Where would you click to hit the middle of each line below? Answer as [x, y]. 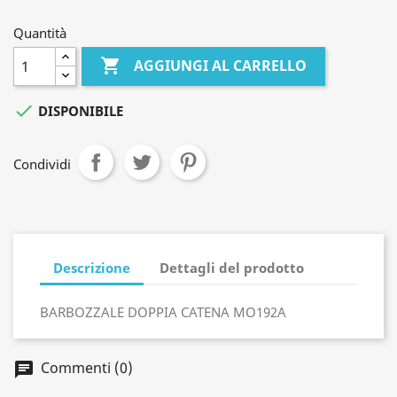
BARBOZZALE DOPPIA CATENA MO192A [163, 312]
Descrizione [92, 267]
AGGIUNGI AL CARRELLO [221, 66]
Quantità [40, 33]
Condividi [42, 164]
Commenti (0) [85, 368]
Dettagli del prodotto [232, 267]
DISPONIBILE [79, 111]
